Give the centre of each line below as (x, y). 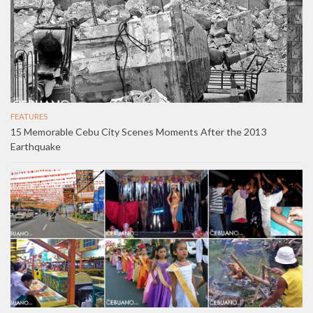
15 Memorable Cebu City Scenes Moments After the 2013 (138, 132)
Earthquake (36, 147)
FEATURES (29, 117)
